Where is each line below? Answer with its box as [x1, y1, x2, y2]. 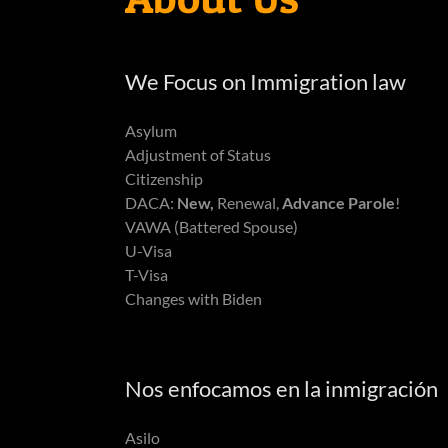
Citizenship [124, 168, 203, 188]
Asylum [124, 120, 177, 140]
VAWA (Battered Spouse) [124, 216, 298, 236]
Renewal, [213, 192, 279, 212]
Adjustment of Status [124, 144, 271, 164]
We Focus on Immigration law [124, 67, 406, 95]
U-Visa [124, 240, 172, 260]
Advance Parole [278, 192, 395, 212]
